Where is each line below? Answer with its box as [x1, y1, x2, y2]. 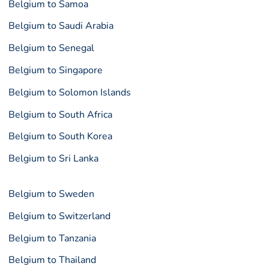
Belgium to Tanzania [8, 231, 97, 245]
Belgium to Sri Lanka [8, 152, 99, 166]
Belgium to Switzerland [8, 209, 111, 223]
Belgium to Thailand [8, 253, 97, 267]
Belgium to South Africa [8, 107, 113, 121]
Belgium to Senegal [8, 41, 95, 55]
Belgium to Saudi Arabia [8, 19, 114, 33]
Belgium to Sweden [8, 187, 95, 201]
